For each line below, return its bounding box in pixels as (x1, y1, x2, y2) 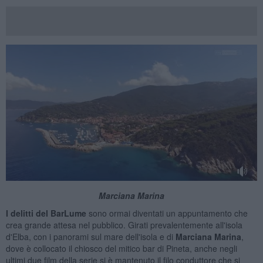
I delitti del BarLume (5, 207, 86, 220)
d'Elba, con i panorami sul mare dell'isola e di (5, 231, 176, 243)
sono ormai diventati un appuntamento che (86, 207, 248, 220)
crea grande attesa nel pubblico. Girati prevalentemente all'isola (5, 219, 242, 231)
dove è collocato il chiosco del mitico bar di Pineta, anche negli (5, 242, 237, 255)
